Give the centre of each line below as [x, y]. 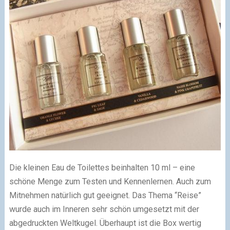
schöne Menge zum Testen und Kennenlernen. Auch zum [110, 181]
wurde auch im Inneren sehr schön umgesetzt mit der [104, 209]
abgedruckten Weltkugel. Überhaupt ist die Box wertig [105, 223]
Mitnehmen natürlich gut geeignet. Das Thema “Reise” [105, 195]
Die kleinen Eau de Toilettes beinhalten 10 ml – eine [102, 167]
